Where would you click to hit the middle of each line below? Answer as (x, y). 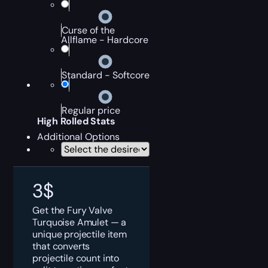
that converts (61, 246)
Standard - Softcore (106, 75)
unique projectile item (80, 234)
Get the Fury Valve (72, 210)
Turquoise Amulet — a (80, 222)
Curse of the (89, 30)
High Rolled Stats (76, 121)
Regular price (91, 110)
